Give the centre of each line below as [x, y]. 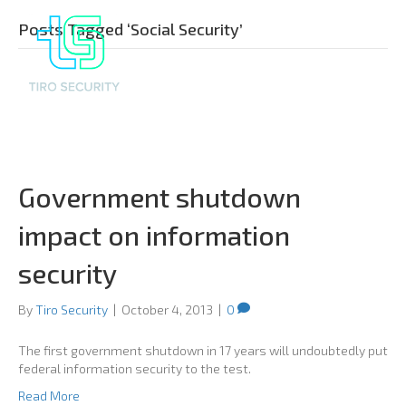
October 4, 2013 [167, 309]
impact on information [154, 234]
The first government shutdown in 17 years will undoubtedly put [203, 350]
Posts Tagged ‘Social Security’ [130, 29]
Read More [49, 395]
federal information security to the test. [135, 368]
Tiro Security [72, 309]
